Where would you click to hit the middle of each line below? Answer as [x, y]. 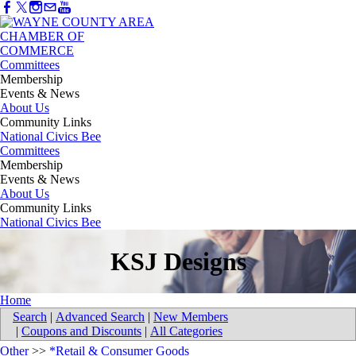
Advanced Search [100, 317]
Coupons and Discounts [81, 331]
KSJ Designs [178, 261]
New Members [191, 317]
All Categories [186, 331]
